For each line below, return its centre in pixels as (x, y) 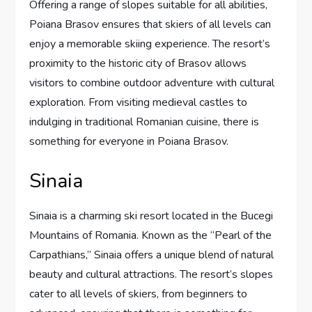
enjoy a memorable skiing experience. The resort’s (150, 44)
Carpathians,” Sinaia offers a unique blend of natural (152, 255)
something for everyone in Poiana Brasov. (129, 141)
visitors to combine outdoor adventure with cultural (152, 83)
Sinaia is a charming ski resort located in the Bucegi (151, 216)
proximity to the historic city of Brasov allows (138, 63)
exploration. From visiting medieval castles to (139, 102)
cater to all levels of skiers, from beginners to (139, 294)
